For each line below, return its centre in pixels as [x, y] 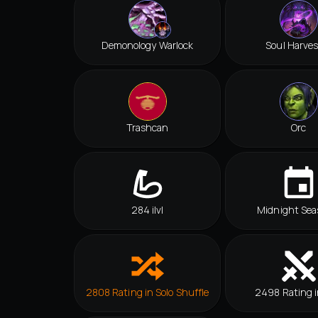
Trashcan [147, 128]
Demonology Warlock [147, 45]
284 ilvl [147, 210]
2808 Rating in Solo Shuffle [147, 292]
